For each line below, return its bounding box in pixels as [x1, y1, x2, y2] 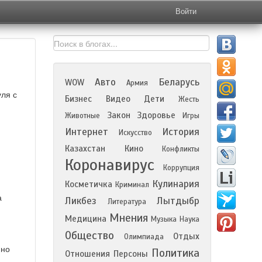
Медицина [65, 213, 106, 224]
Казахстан [65, 143, 105, 154]
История [162, 126, 199, 138]
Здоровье [137, 110, 176, 120]
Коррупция [163, 163, 199, 173]
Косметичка [65, 179, 112, 189]
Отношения [65, 249, 110, 259]
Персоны [113, 249, 148, 259]
